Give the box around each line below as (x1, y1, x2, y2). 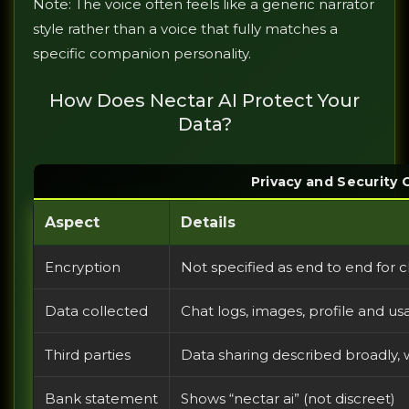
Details (181, 214, 236, 232)
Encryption (45, 258, 121, 277)
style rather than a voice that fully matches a (33, 20, 338, 38)
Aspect (45, 214, 100, 232)
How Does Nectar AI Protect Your (49, 89, 360, 112)
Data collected (45, 302, 148, 320)
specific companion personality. (33, 45, 251, 63)
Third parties (45, 346, 131, 364)
